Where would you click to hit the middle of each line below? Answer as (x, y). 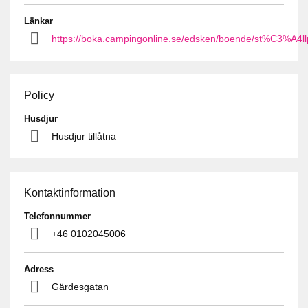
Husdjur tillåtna (84, 136)
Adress (39, 269)
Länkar (38, 21)
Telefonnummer (57, 216)
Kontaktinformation (70, 192)
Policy (39, 95)
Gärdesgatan (80, 286)
